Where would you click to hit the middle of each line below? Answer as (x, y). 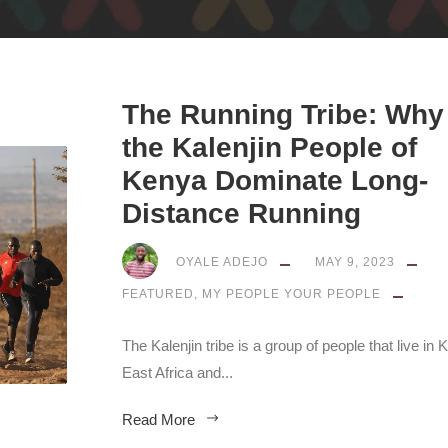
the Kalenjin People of (269, 147)
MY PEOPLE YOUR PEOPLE (291, 294)
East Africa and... (177, 372)
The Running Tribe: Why (283, 114)
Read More (158, 419)
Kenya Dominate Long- (275, 180)
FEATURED (158, 294)
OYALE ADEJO (222, 261)
